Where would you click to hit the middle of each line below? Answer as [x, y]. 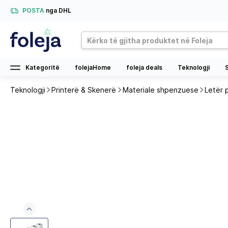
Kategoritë [42, 67]
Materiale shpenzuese [160, 90]
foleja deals [144, 67]
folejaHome [93, 67]
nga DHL [59, 10]
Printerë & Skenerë [84, 90]
